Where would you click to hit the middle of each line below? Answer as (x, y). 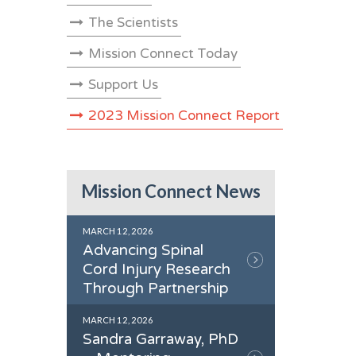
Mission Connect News (170, 192)
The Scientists (133, 23)
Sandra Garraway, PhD (160, 340)
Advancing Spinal (143, 251)
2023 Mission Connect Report (184, 116)
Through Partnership (155, 289)
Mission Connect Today (163, 54)
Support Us (123, 85)
